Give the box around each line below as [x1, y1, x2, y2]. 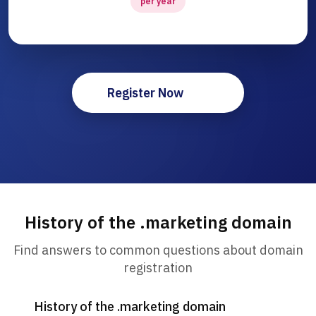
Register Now [107, 85, 183, 102]
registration [123, 260, 193, 276]
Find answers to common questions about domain [13, 242, 303, 259]
